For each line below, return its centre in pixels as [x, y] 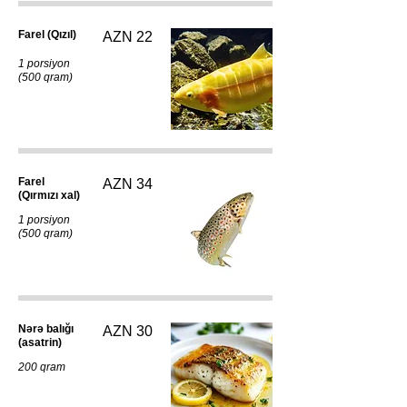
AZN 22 [128, 37]
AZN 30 [128, 331]
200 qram [42, 367]
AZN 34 [128, 184]
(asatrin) [40, 342]
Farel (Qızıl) [47, 35]
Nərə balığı [46, 329]
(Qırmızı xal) [49, 195]
